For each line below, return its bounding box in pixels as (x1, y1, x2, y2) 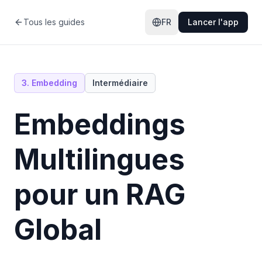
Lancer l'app (188, 17, 239, 27)
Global (14, 212, 102, 247)
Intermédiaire (92, 78, 148, 88)
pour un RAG (14, 177, 185, 212)
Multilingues (14, 142, 185, 177)
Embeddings (14, 107, 185, 142)
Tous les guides (23, 17, 85, 27)
